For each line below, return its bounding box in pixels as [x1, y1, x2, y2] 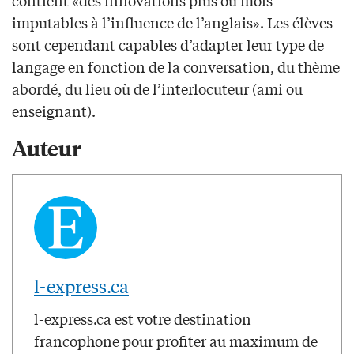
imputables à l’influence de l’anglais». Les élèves [12, 12, 333, 33]
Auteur [12, 134, 81, 162]
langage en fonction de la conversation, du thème [12, 56, 340, 77]
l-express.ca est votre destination [34, 308, 251, 330]
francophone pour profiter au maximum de [34, 330, 318, 352]
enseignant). [12, 100, 96, 122]
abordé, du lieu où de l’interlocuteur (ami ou [12, 78, 303, 100]
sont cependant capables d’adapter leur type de [12, 34, 324, 55]
